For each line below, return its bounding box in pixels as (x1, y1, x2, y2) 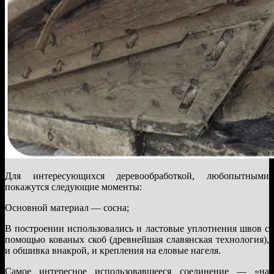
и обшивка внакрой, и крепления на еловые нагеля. (5, 245, 221, 256)
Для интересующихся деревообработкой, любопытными (5, 170, 269, 181)
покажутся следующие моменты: (5, 181, 142, 192)
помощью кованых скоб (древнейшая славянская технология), (5, 234, 269, 245)
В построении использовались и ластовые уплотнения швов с (5, 223, 269, 234)
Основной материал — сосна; (5, 202, 129, 213)
